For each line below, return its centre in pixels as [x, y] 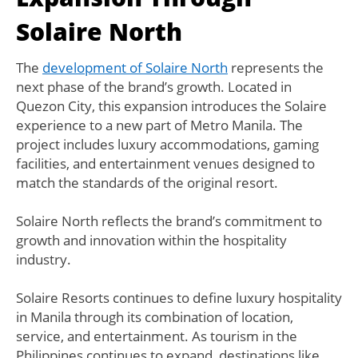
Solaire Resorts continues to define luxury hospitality [179, 298]
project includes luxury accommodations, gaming [167, 145]
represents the [276, 68]
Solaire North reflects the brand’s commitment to [169, 221]
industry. [44, 260]
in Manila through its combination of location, [155, 317]
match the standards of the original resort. [147, 183]
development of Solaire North [135, 68]
